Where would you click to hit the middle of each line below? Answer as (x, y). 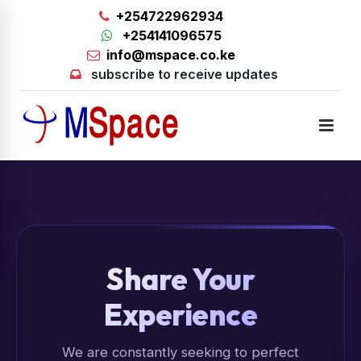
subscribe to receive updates (185, 74)
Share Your (180, 279)
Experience (180, 315)
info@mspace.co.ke (171, 55)
